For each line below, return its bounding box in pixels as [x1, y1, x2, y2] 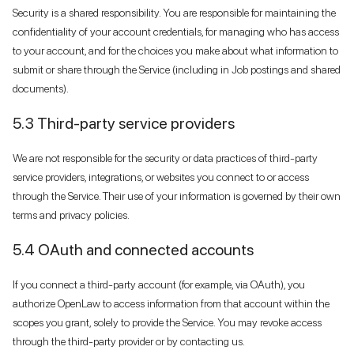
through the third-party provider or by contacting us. [13, 334, 245, 348]
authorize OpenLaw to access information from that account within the [13, 296, 330, 310]
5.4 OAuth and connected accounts [13, 239, 254, 259]
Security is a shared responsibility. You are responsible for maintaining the [13, 6, 336, 19]
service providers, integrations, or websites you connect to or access [13, 170, 309, 183]
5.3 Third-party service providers [13, 113, 235, 133]
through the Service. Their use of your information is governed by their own [13, 189, 341, 202]
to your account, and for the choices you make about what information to [13, 43, 338, 57]
